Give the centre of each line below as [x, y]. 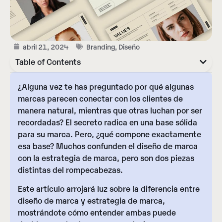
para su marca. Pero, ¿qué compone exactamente [110, 134]
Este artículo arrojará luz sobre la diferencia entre [109, 189]
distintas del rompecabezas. [70, 169]
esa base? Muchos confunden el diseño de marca [108, 146]
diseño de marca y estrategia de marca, [91, 200]
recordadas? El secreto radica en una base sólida [108, 122]
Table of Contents [48, 61]
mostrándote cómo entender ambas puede [97, 212]
